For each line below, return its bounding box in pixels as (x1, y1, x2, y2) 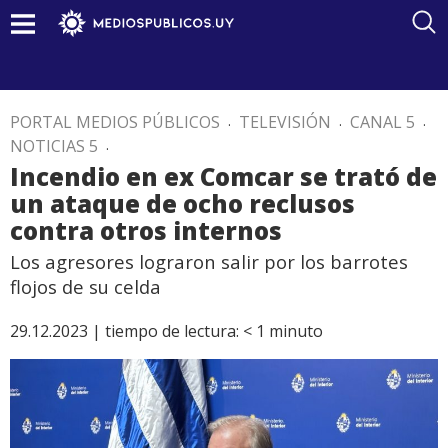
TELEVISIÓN (239, 111, 331, 133)
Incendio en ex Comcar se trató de (10, 160, 437, 193)
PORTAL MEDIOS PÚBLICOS (10, 111, 220, 133)
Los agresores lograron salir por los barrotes (10, 249, 408, 274)
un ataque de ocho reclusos (10, 187, 355, 220)
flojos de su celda (10, 274, 161, 299)
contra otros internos (10, 214, 282, 247)
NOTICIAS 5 (10, 135, 98, 157)
